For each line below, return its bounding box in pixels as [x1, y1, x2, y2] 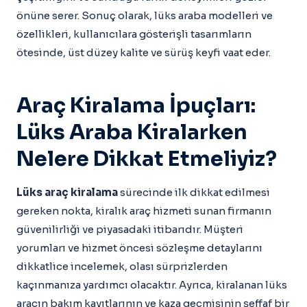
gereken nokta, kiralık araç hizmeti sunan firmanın [16, 204, 271, 217]
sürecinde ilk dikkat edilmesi [118, 186, 270, 199]
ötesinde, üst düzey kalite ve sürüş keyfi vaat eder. [16, 46, 271, 59]
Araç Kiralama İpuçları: [16, 93, 256, 119]
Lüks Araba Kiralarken [16, 119, 247, 145]
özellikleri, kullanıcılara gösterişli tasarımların [16, 27, 251, 40]
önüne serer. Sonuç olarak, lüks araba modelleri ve [16, 9, 273, 22]
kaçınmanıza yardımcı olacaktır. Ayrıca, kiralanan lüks [16, 278, 287, 291]
